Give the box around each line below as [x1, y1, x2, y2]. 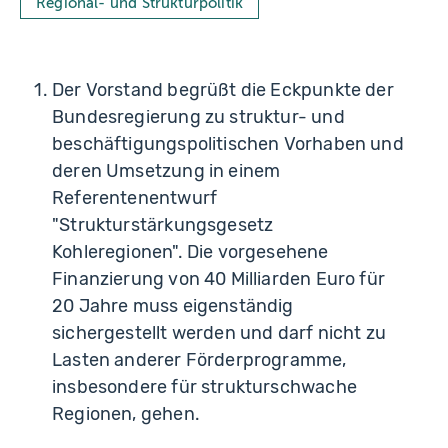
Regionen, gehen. [52, 403, 200, 426]
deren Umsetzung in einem [52, 160, 281, 183]
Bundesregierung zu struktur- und [52, 106, 345, 129]
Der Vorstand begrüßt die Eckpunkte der [52, 79, 394, 102]
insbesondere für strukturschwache [52, 376, 357, 399]
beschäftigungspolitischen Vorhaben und [52, 133, 404, 156]
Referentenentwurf [52, 187, 218, 210]
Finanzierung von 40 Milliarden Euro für [52, 268, 386, 291]
